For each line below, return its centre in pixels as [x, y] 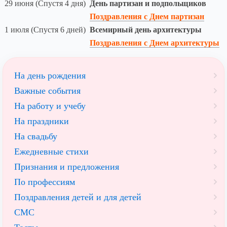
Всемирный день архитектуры [146, 30]
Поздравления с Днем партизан [147, 17]
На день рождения [50, 76]
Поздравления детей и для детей [78, 197]
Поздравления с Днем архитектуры [155, 43]
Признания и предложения [67, 167]
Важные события [47, 91]
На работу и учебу [50, 106]
